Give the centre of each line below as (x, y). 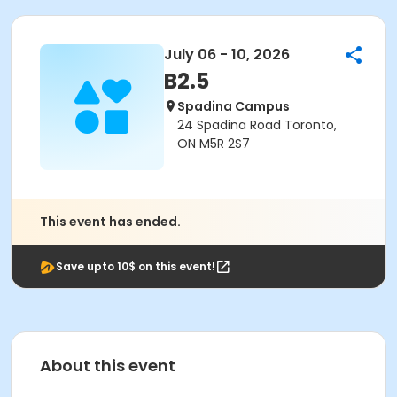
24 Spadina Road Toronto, (257, 125)
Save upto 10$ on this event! (136, 266)
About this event (108, 366)
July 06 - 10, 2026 (227, 54)
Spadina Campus (234, 106)
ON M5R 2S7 (214, 144)
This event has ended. (110, 222)
